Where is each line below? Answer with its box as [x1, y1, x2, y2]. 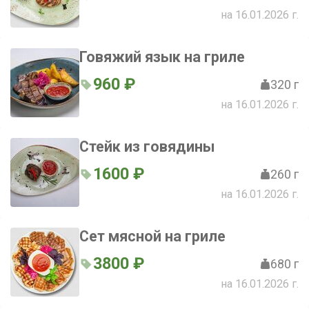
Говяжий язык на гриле [79, 48, 245, 66]
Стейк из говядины [79, 138, 215, 155]
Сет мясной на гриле [79, 228, 226, 245]
